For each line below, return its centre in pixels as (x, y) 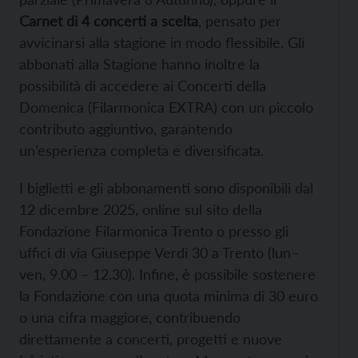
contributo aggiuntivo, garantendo (126, 129)
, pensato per (240, 21)
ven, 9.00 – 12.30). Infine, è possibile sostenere (167, 274)
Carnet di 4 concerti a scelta (109, 21)
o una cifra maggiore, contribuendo (130, 318)
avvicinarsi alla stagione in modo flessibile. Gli (162, 43)
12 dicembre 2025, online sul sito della (141, 210)
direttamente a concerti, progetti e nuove (151, 339)
